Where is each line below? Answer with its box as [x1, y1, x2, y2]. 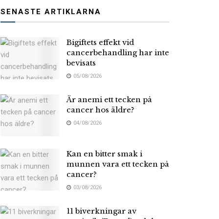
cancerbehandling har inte [66, 48, 169, 57]
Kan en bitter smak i [66, 149, 142, 158]
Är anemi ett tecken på [66, 95, 152, 104]
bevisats [66, 58, 96, 67]
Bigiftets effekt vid [66, 38, 134, 47]
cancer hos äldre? [66, 105, 134, 114]
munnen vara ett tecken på [66, 159, 169, 169]
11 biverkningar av [66, 206, 136, 216]
